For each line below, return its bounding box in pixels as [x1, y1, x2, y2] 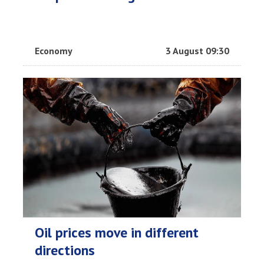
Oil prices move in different [35, 223, 199, 242]
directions [35, 241, 95, 260]
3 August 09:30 [166, 45, 229, 57]
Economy [35, 45, 72, 57]
